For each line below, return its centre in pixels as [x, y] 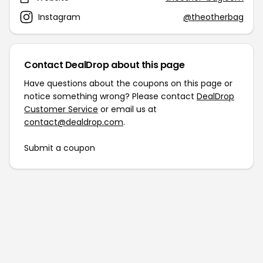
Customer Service [61, 109]
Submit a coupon [60, 148]
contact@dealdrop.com [74, 122]
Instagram [59, 17]
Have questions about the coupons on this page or [128, 83]
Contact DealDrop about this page [104, 65]
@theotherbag [213, 17]
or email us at [127, 109]
